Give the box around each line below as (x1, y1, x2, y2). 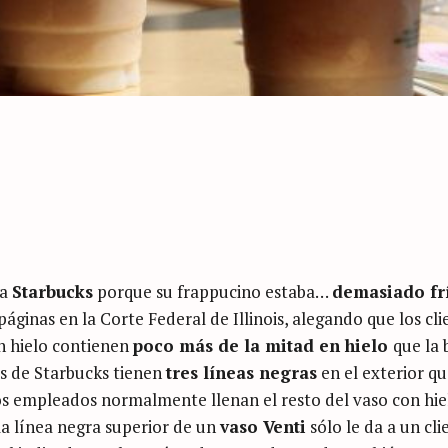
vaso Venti (220, 415, 307, 439)
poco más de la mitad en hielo (133, 334, 394, 358)
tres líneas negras (166, 361, 318, 385)
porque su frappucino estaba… (93, 280, 333, 304)
